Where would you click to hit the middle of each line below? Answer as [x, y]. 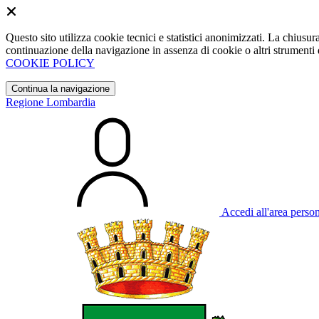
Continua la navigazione [61, 89]
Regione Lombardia [51, 102]
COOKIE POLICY [50, 63]
